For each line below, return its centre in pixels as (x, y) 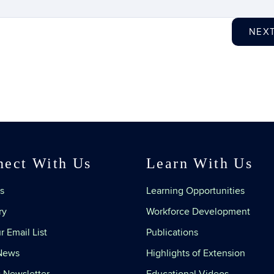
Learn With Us (200, 163)
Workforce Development (198, 212)
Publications (172, 232)
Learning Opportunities (195, 191)
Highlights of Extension (196, 253)
